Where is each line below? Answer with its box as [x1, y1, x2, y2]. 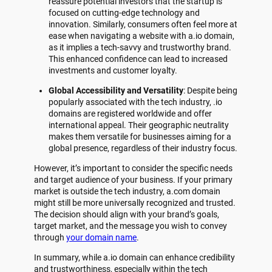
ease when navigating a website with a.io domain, [49, 31, 234, 41]
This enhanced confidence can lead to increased [49, 54, 228, 64]
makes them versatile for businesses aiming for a [49, 131, 231, 141]
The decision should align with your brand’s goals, [34, 209, 219, 219]
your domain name [66, 232, 137, 242]
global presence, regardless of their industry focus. [49, 143, 237, 153]
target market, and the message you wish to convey [34, 220, 227, 231]
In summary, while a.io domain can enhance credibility [34, 252, 235, 262]
